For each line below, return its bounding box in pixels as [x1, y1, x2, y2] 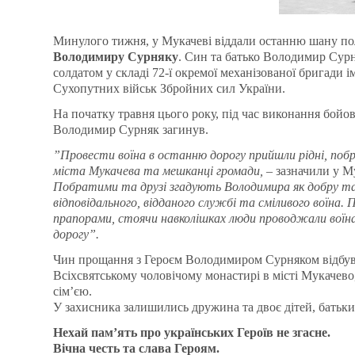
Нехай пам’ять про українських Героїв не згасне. [53, 326, 330, 340]
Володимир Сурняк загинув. [53, 123, 208, 137]
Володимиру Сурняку [53, 50, 178, 64]
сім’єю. [53, 284, 92, 299]
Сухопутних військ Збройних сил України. [53, 82, 285, 96]
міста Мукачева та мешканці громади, [53, 164, 263, 178]
